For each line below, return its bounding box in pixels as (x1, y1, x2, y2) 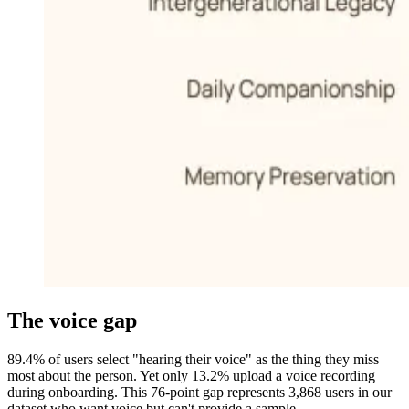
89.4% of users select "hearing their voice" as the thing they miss (7, 351, 379, 367)
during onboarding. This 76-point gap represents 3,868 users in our (7, 383, 392, 400)
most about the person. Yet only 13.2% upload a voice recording (7, 367, 375, 383)
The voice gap (7, 308, 137, 332)
